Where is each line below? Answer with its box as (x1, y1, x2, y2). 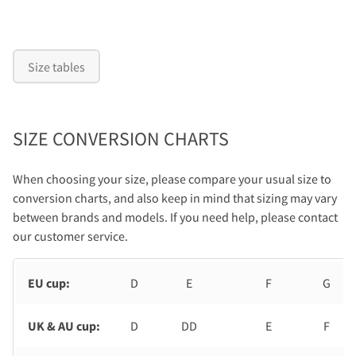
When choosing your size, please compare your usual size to (13, 171, 331, 188)
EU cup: (28, 275, 70, 292)
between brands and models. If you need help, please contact (13, 209, 338, 226)
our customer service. (13, 228, 128, 245)
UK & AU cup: (28, 318, 100, 335)
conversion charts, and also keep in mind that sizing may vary (13, 190, 337, 207)
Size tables (28, 58, 86, 75)
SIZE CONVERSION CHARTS (13, 126, 229, 152)
